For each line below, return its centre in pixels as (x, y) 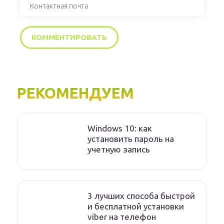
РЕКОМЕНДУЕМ (75, 93)
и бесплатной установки (136, 206)
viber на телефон (122, 217)
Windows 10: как (120, 128)
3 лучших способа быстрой (141, 196)
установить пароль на (131, 139)
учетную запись (119, 149)
